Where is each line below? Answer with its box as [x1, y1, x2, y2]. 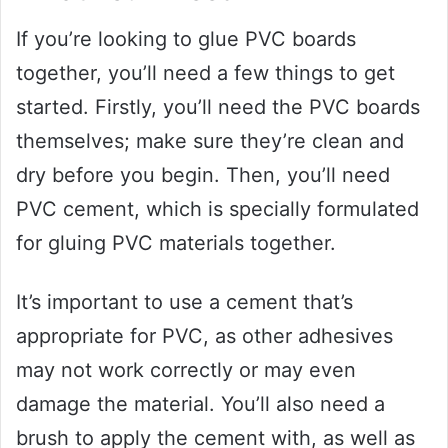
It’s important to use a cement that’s [16, 290, 353, 315]
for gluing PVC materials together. [16, 231, 336, 256]
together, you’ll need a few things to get [16, 61, 395, 86]
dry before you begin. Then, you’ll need [16, 163, 390, 188]
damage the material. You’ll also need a [16, 392, 385, 417]
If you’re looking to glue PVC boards [16, 27, 356, 52]
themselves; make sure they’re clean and [16, 129, 404, 154]
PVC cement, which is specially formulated [16, 197, 419, 222]
